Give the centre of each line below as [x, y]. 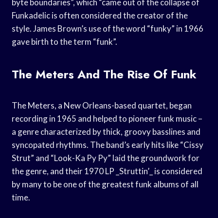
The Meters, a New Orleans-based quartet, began [102, 105]
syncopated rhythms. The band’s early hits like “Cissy [108, 145]
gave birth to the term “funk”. [64, 41]
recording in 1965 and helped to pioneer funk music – [107, 118]
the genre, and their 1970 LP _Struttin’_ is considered [107, 171]
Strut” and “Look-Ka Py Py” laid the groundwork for [106, 158]
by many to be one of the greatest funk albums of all [105, 184]
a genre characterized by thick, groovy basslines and [106, 131]
